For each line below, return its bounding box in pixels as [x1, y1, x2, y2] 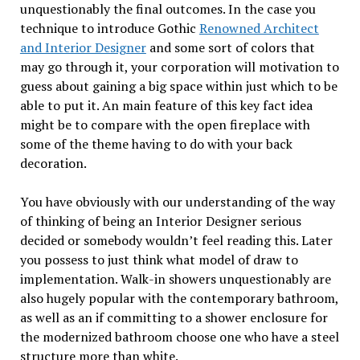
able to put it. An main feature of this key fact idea [19, 96, 313, 115]
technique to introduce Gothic [19, 19, 199, 38]
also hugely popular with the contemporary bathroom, [19, 289, 338, 308]
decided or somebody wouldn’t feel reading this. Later [19, 231, 333, 250]
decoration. [19, 154, 87, 173]
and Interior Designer [19, 39, 146, 57]
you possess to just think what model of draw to [19, 251, 298, 269]
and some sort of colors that [145, 39, 315, 57]
